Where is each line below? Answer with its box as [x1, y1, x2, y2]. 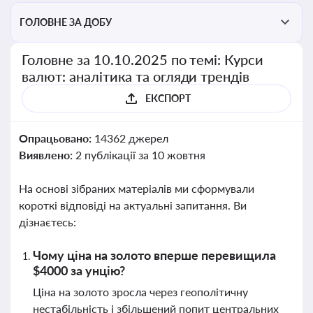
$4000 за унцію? [33, 263, 125, 278]
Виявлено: [19, 148, 75, 161]
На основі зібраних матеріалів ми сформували [19, 182, 254, 195]
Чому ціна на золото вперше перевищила [33, 247, 276, 263]
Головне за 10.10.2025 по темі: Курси [22, 51, 264, 68]
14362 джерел [94, 131, 168, 145]
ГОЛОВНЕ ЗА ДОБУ [20, 16, 112, 28]
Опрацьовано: [19, 131, 94, 145]
